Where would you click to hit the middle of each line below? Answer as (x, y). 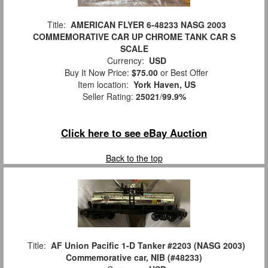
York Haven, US (164, 85)
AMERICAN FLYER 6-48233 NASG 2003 (148, 25)
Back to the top (134, 158)
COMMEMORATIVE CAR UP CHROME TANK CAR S (134, 37)
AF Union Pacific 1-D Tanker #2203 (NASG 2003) (148, 245)
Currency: (125, 61)
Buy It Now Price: (96, 73)
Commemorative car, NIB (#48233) (134, 257)
